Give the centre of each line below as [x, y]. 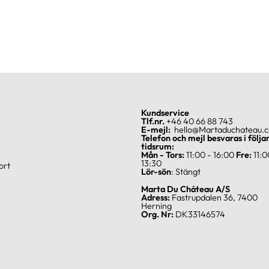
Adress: [156, 197]
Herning [156, 206]
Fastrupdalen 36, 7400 [215, 197]
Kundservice [165, 113]
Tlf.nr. [153, 121]
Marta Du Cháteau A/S [186, 189]
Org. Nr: [157, 214]
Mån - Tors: [163, 155]
